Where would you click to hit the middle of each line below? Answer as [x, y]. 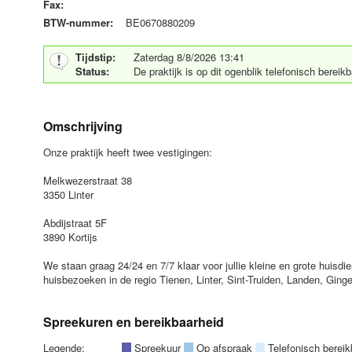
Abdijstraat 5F [75, 223]
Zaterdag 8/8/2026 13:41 [189, 57]
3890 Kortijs [70, 237]
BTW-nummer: [78, 22]
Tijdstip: [95, 57]
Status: [92, 71]
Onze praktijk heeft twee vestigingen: [127, 152]
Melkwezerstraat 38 [87, 180]
